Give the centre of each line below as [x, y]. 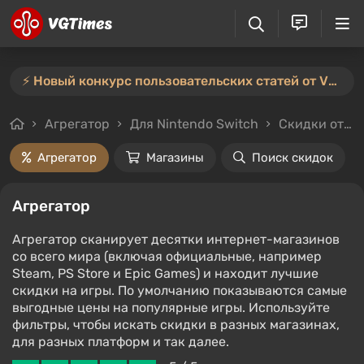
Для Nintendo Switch [194, 124]
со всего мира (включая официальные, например [167, 256]
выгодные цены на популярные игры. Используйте [171, 307]
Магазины [175, 158]
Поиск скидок [292, 158]
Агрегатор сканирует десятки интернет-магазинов [176, 239]
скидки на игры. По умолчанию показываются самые [180, 290]
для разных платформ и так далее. [121, 341]
